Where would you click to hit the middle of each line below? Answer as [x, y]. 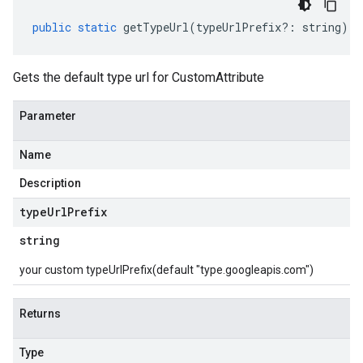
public [52, 27]
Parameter [48, 116]
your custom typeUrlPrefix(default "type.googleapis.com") [167, 270]
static [97, 27]
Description [50, 183]
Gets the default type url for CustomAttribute [139, 77]
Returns [40, 314]
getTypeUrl [156, 27]
